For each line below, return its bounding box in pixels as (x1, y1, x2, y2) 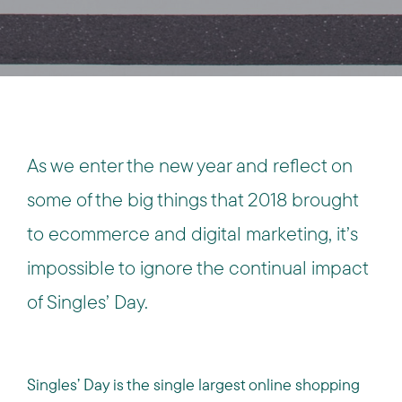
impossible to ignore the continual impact (27, 255, 368, 280)
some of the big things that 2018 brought (27, 187, 358, 212)
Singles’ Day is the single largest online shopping (27, 374, 360, 395)
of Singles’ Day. (27, 289, 148, 314)
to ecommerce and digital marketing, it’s (27, 221, 358, 246)
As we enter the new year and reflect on (27, 153, 353, 178)
